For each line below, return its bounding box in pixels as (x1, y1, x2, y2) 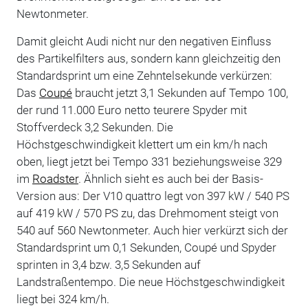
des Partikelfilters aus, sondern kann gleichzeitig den (16, 51, 280, 65)
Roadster (32, 171, 78, 186)
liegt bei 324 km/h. (16, 291, 120, 306)
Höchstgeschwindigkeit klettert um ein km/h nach (16, 137, 267, 151)
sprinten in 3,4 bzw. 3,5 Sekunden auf (16, 257, 201, 272)
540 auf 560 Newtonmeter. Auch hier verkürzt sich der (16, 223, 288, 237)
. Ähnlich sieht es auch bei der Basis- (78, 171, 263, 186)
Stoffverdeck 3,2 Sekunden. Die (16, 120, 173, 134)
